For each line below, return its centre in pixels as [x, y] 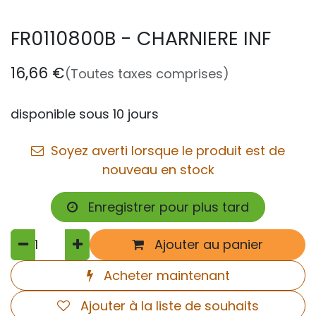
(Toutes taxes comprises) [147, 74]
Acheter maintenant [165, 275]
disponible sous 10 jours [85, 114]
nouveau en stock [158, 169]
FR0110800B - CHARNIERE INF [141, 39]
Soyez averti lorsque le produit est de [166, 150]
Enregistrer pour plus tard [167, 207]
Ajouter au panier [207, 245]
